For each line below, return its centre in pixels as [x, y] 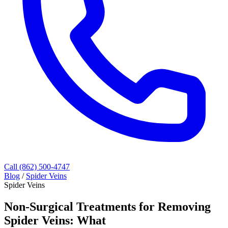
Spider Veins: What [55, 220]
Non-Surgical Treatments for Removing [107, 206]
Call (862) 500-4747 [37, 167]
